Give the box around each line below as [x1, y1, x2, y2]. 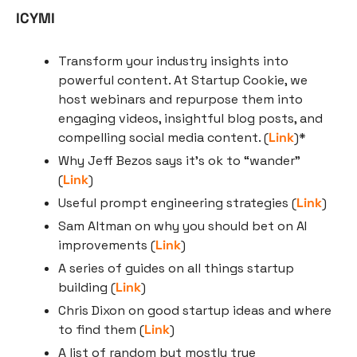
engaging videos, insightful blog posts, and [58, 109, 323, 127]
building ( [58, 278, 116, 296]
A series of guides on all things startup [58, 259, 294, 277]
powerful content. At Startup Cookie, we [58, 71, 308, 88]
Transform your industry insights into [58, 52, 288, 69]
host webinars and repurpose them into [58, 90, 303, 108]
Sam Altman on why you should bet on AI [58, 217, 307, 234]
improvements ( [58, 236, 155, 253]
